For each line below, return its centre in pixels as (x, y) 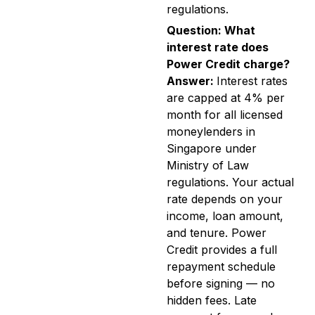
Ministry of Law (208, 166)
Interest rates (252, 81)
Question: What (211, 31)
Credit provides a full (222, 250)
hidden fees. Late (212, 301)
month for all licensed (225, 115)
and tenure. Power (217, 233)
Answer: (192, 81)
